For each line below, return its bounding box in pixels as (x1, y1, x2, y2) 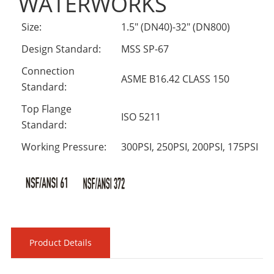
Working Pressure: (21, 140, 109, 154)
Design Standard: (21, 42, 103, 56)
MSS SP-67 (121, 42, 169, 56)
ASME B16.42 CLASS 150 (121, 72, 229, 86)
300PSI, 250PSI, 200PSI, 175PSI (121, 140, 258, 154)
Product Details (29, 237, 92, 249)
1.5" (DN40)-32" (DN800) (121, 20, 230, 34)
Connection (21, 64, 75, 78)
